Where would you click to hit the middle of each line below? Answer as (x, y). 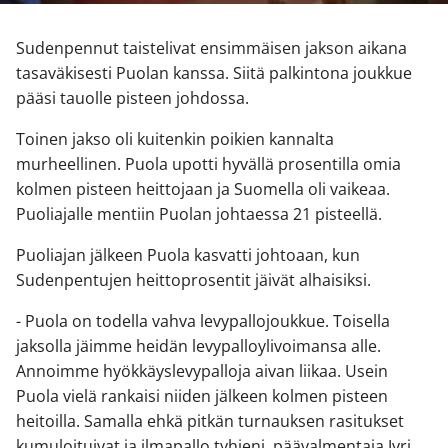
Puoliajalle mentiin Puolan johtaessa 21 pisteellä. (199, 214)
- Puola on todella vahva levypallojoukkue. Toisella (203, 321)
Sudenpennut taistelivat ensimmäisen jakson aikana (211, 48)
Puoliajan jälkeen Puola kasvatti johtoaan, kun (188, 255)
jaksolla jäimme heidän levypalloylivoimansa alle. (198, 346)
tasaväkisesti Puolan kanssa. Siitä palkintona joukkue (214, 73)
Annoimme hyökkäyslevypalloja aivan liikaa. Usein (202, 371)
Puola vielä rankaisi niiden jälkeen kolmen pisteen (202, 396)
